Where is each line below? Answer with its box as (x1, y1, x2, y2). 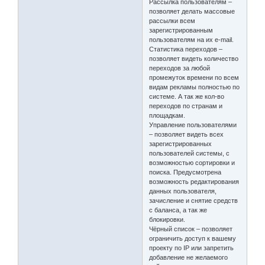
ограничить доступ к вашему (149, 234, 237, 242)
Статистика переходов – (149, 45, 223, 53)
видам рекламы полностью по (149, 83, 240, 91)
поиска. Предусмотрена (149, 168, 222, 176)
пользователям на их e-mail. (149, 35, 234, 43)
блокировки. (149, 215, 186, 223)
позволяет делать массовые (149, 7, 235, 15)
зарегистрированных (149, 140, 212, 147)
